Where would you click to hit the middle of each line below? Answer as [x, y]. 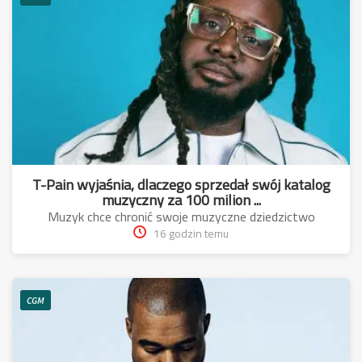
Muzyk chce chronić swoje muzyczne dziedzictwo [181, 216]
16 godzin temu [191, 233]
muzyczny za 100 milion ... [181, 200]
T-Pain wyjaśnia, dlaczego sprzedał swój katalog [181, 184]
